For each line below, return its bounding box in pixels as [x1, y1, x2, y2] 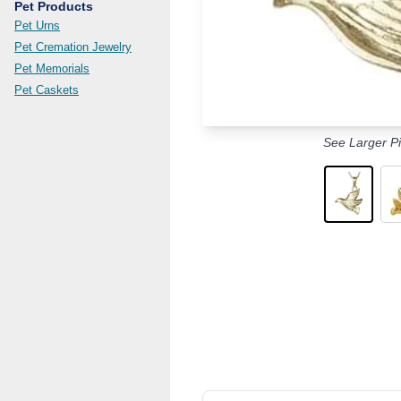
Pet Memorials [14, 62, 90, 75]
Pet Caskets [14, 83, 79, 97]
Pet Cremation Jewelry [14, 40, 132, 54]
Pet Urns [14, 19, 60, 32]
